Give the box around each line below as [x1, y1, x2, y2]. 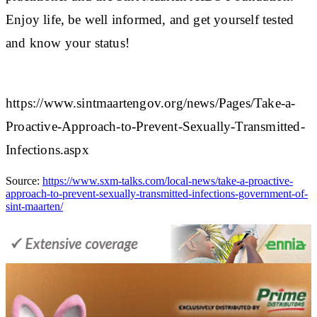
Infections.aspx [6, 142, 89, 157]
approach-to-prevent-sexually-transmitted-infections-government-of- [6, 187, 308, 200]
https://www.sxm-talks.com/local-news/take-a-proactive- [42, 174, 293, 187]
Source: [6, 174, 42, 187]
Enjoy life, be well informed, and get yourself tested [6, 11, 294, 27]
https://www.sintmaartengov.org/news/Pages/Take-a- [6, 95, 296, 110]
